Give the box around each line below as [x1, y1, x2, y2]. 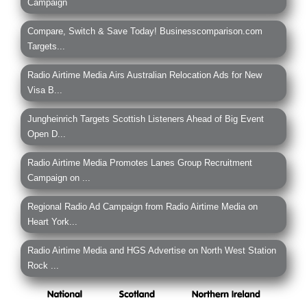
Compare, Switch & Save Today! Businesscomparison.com [27, 25, 262, 36]
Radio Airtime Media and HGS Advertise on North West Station [27, 245, 276, 256]
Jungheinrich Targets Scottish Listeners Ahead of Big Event [27, 113, 264, 124]
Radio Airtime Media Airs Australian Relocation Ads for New [27, 69, 262, 80]
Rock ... [27, 260, 59, 271]
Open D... [27, 128, 66, 139]
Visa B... [27, 84, 62, 95]
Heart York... [27, 216, 77, 227]
